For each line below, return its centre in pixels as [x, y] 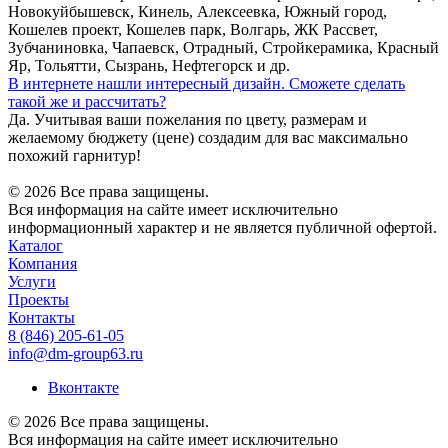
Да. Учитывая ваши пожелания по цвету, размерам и [187, 120]
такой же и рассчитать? [87, 102]
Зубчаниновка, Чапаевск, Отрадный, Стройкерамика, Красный [223, 48]
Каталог [35, 246]
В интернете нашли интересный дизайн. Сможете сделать [206, 84]
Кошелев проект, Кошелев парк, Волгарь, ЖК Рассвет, [193, 30]
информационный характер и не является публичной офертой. [222, 228]
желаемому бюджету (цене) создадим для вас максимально [208, 138]
